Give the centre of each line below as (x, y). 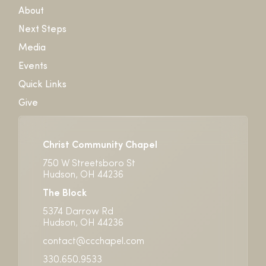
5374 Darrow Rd (78, 212)
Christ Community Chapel (100, 146)
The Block (65, 194)
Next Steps (43, 30)
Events (33, 67)
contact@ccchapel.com (94, 242)
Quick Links (43, 85)
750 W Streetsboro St (89, 164)
